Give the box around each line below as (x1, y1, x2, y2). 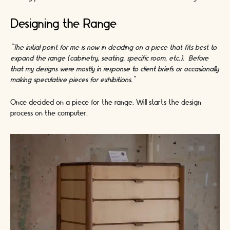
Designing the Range (10, 17, 117, 31)
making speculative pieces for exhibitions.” (10, 75, 135, 84)
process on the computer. (10, 109, 88, 118)
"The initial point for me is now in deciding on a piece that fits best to (10, 43, 217, 52)
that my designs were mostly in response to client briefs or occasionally (10, 65, 219, 73)
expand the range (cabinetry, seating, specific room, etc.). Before (10, 54, 208, 63)
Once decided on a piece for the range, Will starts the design (10, 99, 201, 107)
